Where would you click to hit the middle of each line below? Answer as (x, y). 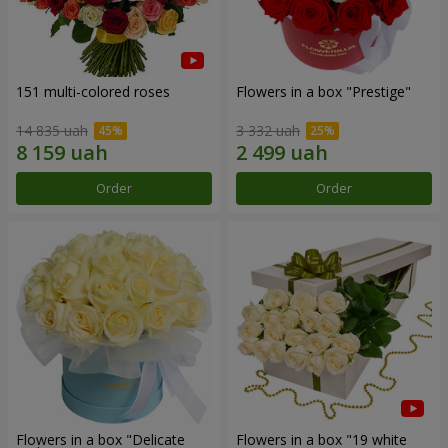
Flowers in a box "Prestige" (323, 92)
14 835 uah (52, 130)
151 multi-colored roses (93, 92)
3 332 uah (268, 130)
